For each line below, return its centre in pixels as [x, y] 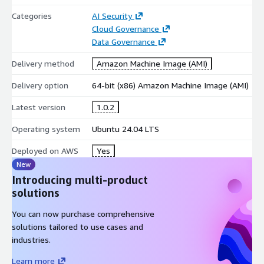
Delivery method [43, 63]
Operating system [46, 128]
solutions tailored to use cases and [77, 226]
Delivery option [40, 85]
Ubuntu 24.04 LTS [125, 128]
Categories [32, 15]
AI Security [112, 15]
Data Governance [123, 41]
